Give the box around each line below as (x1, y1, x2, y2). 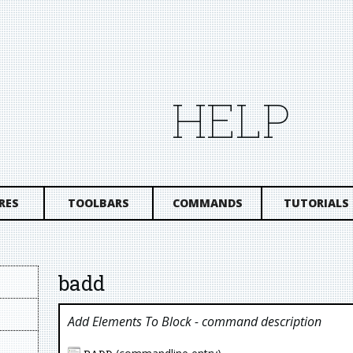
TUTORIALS (283, 195, 349, 210)
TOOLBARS (68, 195, 130, 210)
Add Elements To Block (68, 313, 192, 330)
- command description (191, 313, 322, 330)
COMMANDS (172, 195, 243, 210)
